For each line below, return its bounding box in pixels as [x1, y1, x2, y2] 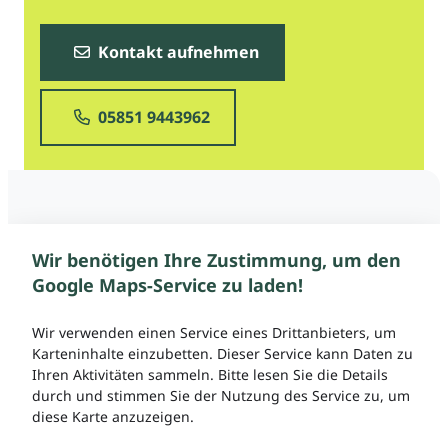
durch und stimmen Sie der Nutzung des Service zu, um [32, 385, 410, 405]
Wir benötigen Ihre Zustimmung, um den [32, 247, 401, 272]
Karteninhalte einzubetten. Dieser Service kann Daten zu [32, 343, 413, 363]
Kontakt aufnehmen [94, 40, 259, 63]
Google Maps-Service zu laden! [32, 272, 303, 297]
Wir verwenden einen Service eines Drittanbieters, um [32, 322, 396, 342]
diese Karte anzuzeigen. [32, 406, 194, 426]
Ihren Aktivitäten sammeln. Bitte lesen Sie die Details [32, 364, 388, 384]
